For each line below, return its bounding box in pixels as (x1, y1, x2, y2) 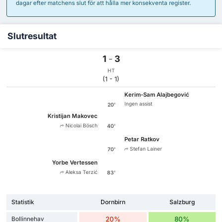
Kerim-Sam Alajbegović (124, 91, 190, 99)
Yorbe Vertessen (52, 159, 98, 166)
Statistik (11, 198, 34, 206)
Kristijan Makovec (47, 112, 98, 119)
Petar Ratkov (124, 136, 160, 143)
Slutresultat (7, 30, 56, 41)
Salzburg (169, 198, 195, 206)
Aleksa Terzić (63, 169, 98, 175)
